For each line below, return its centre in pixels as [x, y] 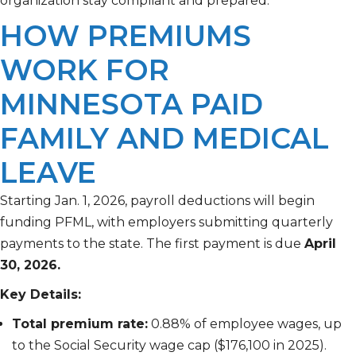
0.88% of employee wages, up [245, 324]
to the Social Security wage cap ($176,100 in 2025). [169, 346]
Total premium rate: [80, 324]
